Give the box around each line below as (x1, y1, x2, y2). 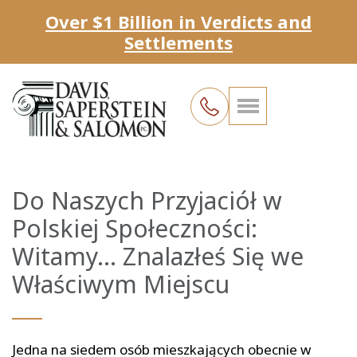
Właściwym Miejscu (12, 267, 229, 300)
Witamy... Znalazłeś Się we (12, 239, 304, 273)
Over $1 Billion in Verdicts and (45, 10, 312, 33)
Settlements (124, 30, 233, 54)
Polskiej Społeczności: (12, 211, 257, 245)
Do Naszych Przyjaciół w (12, 183, 282, 217)
